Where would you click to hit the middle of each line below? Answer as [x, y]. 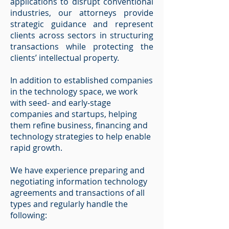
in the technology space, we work [74, 91]
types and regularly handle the [69, 204]
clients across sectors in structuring [82, 35]
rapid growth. [37, 148]
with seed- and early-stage [61, 103]
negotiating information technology [79, 181]
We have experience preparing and [77, 170]
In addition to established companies [82, 80]
